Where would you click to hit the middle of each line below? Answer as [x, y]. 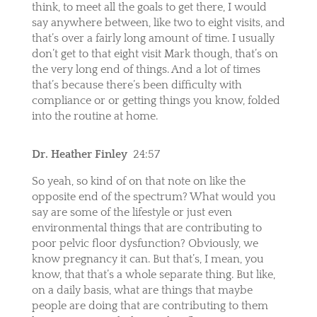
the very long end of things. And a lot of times [146, 69]
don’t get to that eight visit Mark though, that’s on [155, 53]
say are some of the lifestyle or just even [132, 212]
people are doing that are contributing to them [150, 305]
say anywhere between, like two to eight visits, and [158, 22]
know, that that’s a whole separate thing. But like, [153, 274]
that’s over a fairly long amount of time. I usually [153, 38]
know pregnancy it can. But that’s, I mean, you [148, 259]
